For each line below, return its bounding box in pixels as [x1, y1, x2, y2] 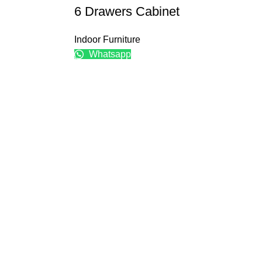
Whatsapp [87, 49, 131, 60]
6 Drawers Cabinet [74, 4, 180, 19]
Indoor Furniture [74, 35, 140, 45]
